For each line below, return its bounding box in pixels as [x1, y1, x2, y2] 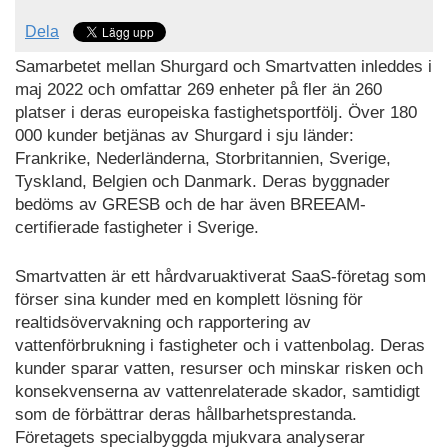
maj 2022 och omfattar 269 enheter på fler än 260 [15, 80, 382, 100]
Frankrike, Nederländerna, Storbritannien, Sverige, [15, 149, 391, 169]
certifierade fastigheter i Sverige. [15, 218, 259, 238]
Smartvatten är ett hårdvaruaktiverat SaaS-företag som [15, 266, 426, 286]
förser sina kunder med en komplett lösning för [15, 289, 363, 309]
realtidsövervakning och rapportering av [15, 312, 311, 332]
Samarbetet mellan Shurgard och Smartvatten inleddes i [15, 57, 432, 77]
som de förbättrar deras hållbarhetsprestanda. [15, 404, 357, 424]
